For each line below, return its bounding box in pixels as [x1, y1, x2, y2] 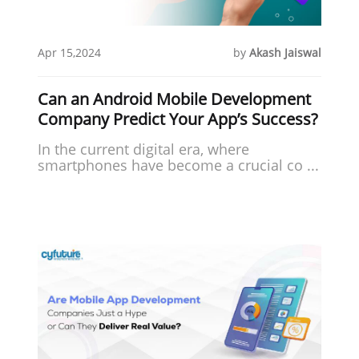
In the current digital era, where [38, 139, 250, 159]
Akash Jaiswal [248, 44, 321, 60]
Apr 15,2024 [38, 44, 102, 60]
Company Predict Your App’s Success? [38, 107, 319, 130]
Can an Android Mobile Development [38, 87, 312, 110]
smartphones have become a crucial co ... [38, 155, 320, 175]
